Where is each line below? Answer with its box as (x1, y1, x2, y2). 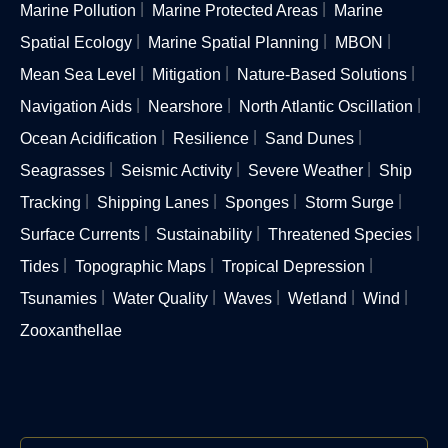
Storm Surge (305, 193, 394, 211)
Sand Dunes (265, 129, 354, 147)
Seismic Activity (121, 161, 232, 179)
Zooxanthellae (20, 321, 122, 339)
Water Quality (113, 289, 208, 307)
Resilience (173, 129, 249, 147)
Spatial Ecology (20, 33, 132, 51)
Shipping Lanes (97, 193, 209, 211)
